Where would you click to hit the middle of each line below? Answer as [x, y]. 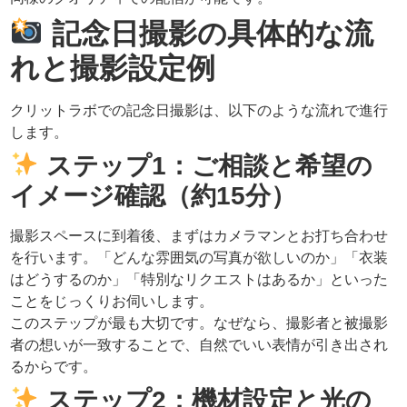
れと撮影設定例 [113, 68]
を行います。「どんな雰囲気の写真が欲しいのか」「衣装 [199, 257]
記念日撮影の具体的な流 [208, 33]
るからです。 [54, 366]
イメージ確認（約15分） [154, 195]
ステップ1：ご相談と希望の [206, 165]
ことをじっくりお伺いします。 [112, 301]
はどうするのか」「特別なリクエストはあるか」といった [199, 279]
